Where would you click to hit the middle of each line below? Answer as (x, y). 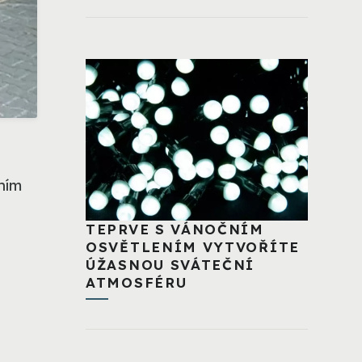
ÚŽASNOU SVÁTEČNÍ (170, 265)
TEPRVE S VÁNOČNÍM (175, 229)
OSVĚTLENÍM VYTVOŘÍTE (193, 247)
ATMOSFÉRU (137, 283)
